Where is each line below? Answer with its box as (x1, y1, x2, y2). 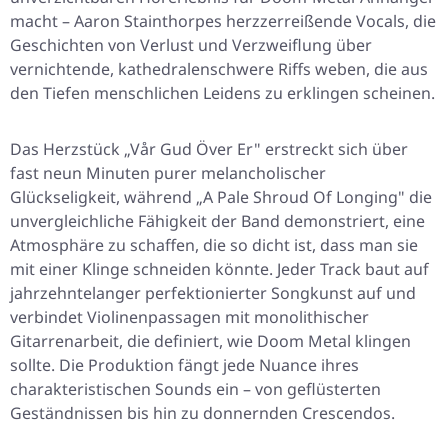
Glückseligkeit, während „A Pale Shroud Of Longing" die (10, 186, 432, 209)
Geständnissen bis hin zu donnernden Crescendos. (10, 402, 395, 425)
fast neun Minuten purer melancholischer (10, 162, 326, 185)
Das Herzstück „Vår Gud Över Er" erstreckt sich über (10, 138, 408, 161)
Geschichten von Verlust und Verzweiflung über (10, 34, 372, 57)
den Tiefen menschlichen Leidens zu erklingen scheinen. (10, 82, 435, 105)
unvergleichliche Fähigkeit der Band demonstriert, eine (10, 210, 425, 233)
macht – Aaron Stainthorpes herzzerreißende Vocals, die (10, 10, 436, 33)
